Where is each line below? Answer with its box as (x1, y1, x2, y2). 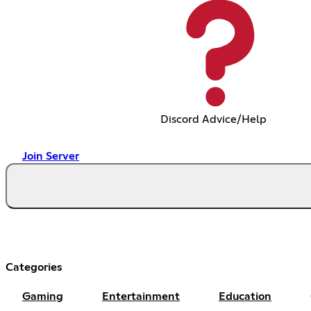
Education (219, 290, 271, 302)
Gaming (22, 290, 63, 302)
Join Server (22, 150, 79, 162)
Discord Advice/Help (160, 113, 267, 125)
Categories (6, 261, 62, 273)
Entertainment (102, 290, 180, 302)
